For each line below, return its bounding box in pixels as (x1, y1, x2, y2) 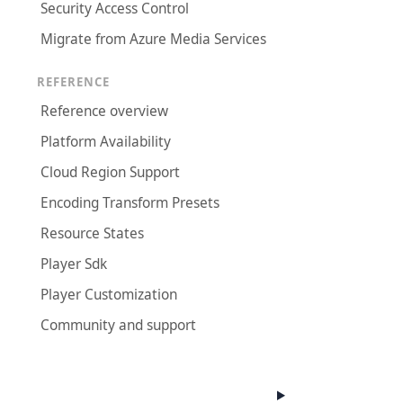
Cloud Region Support (40, 162, 181, 182)
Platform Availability (40, 131, 172, 151)
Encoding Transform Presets (40, 193, 220, 212)
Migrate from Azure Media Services (40, 30, 267, 49)
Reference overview (40, 101, 169, 121)
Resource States (40, 223, 145, 243)
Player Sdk (40, 254, 108, 273)
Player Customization (40, 284, 178, 304)
